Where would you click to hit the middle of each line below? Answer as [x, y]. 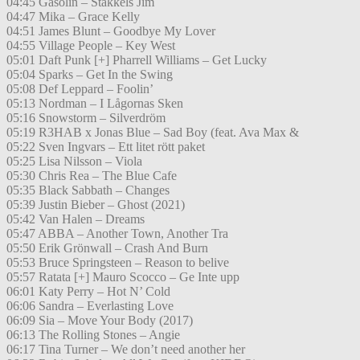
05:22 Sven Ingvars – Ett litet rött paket [106, 147]
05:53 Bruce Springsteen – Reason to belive [118, 263]
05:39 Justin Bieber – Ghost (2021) [96, 205]
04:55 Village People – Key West [91, 46]
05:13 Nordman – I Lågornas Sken [95, 104]
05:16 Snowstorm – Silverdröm [86, 118]
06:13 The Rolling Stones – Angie [93, 335]
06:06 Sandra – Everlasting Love [90, 306]
